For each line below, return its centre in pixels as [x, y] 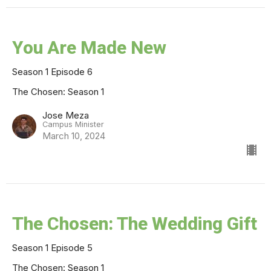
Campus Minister [73, 124]
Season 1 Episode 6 [52, 71]
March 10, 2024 [74, 135]
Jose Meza [66, 115]
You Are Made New [89, 47]
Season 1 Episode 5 [52, 247]
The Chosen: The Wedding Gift [135, 223]
